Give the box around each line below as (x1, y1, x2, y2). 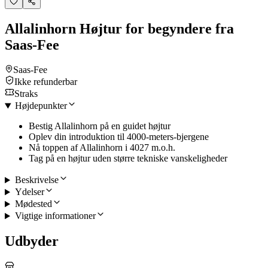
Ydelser (14, 187, 44, 197)
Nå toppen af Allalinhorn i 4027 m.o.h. (29, 142, 175, 153)
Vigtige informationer (14, 211, 96, 221)
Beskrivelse (14, 175, 59, 185)
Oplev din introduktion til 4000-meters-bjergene (29, 132, 209, 142)
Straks (14, 89, 38, 99)
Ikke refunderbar (14, 77, 77, 87)
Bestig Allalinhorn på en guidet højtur (29, 121, 170, 132)
